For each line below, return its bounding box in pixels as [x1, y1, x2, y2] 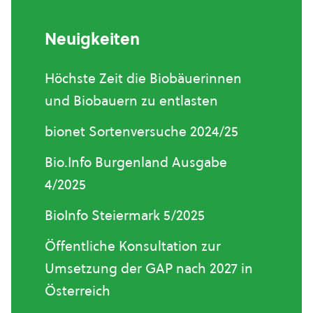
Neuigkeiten [45, 28, 140, 50]
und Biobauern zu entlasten [45, 92, 218, 110]
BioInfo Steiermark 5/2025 [45, 206, 205, 224]
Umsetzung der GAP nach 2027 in [45, 259, 253, 277]
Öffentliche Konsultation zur [45, 237, 221, 255]
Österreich [45, 282, 110, 300]
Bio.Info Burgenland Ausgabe [45, 153, 227, 171]
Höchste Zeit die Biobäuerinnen [45, 69, 242, 87]
